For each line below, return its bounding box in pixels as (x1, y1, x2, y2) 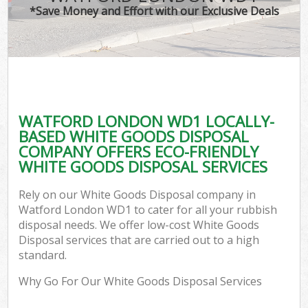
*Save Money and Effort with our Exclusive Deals (29, 3, 279, 19)
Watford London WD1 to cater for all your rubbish (19, 202, 278, 218)
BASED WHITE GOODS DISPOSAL (19, 125, 250, 147)
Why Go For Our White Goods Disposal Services (19, 274, 263, 289)
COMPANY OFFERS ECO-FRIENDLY (19, 140, 259, 162)
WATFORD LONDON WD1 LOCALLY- (19, 110, 275, 132)
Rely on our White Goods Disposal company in (19, 187, 256, 203)
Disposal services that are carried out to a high (19, 232, 260, 248)
